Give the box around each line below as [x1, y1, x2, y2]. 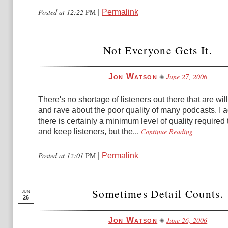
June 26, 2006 [166, 215, 208, 225]
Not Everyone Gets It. [103, 43, 212, 58]
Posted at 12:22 [38, 7, 85, 17]
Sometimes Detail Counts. [92, 186, 223, 201]
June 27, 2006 [166, 72, 208, 81]
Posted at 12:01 [38, 151, 85, 160]
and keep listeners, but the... [38, 127, 139, 136]
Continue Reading [141, 127, 193, 136]
